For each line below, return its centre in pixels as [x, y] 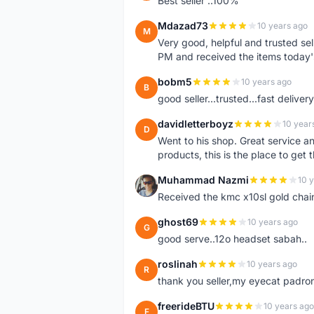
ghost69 [178, 222]
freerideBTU [186, 306]
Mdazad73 [183, 26]
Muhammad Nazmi [203, 180]
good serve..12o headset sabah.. [232, 239]
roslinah [178, 264]
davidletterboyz [196, 124]
